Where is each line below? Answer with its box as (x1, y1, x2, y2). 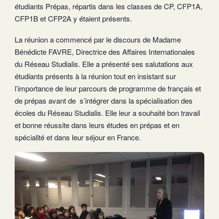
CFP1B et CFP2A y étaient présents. (15, 13, 132, 23)
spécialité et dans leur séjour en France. (15, 131, 141, 142)
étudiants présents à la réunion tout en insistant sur (15, 70, 176, 81)
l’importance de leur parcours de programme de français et (15, 83, 201, 93)
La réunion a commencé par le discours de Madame (15, 34, 181, 44)
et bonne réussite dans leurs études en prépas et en (15, 119, 179, 130)
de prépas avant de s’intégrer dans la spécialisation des (15, 95, 193, 106)
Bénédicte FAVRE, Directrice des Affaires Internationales (15, 46, 195, 57)
